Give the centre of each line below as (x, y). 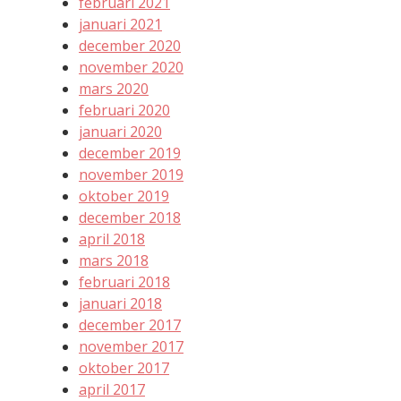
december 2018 (130, 218)
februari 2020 (124, 111)
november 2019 (131, 175)
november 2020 (131, 68)
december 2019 (130, 154)
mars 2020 (114, 89)
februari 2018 (124, 282)
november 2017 (131, 347)
